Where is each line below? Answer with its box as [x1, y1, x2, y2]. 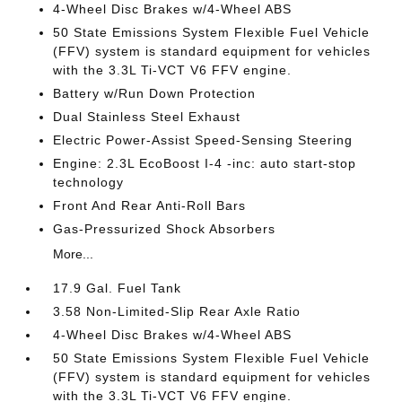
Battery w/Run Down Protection [53, 86, 257, 101]
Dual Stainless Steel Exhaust [53, 109, 241, 125]
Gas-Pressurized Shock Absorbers [53, 222, 276, 237]
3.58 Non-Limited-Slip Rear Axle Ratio [53, 304, 301, 319]
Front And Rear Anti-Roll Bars [53, 198, 247, 214]
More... [53, 247, 94, 262]
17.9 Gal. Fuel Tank [53, 281, 182, 296]
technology [53, 175, 125, 190]
